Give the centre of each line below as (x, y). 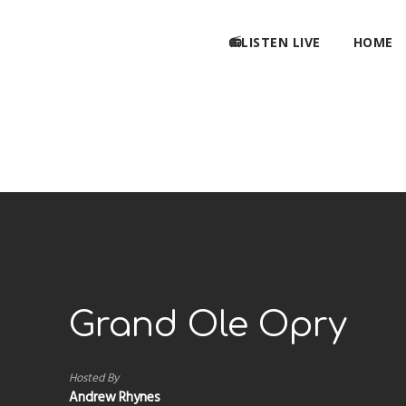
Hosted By (93, 378)
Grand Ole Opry (208, 325)
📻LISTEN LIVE (274, 42)
